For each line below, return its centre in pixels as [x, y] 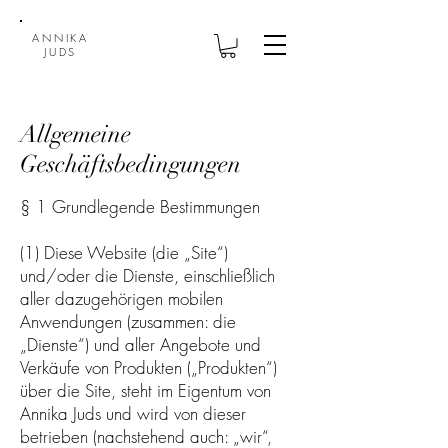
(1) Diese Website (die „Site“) [124, 252]
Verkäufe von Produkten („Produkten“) [148, 367]
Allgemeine [75, 133]
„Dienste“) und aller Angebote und [140, 344]
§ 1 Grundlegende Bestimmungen [140, 206]
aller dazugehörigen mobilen [121, 298]
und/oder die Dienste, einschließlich [147, 275]
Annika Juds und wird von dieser [133, 413]
